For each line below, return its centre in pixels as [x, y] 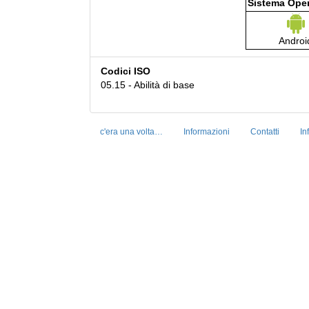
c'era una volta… [131, 132]
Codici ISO [126, 71]
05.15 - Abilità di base [148, 85]
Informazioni [207, 132]
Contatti [265, 132]
